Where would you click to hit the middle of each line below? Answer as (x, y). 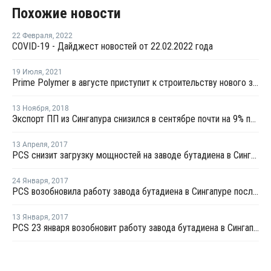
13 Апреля (30, 144)
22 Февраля (32, 35)
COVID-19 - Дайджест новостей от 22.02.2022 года (113, 46)
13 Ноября (31, 108)
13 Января (30, 217)
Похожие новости (67, 13)
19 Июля (27, 72)
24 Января (30, 181)
